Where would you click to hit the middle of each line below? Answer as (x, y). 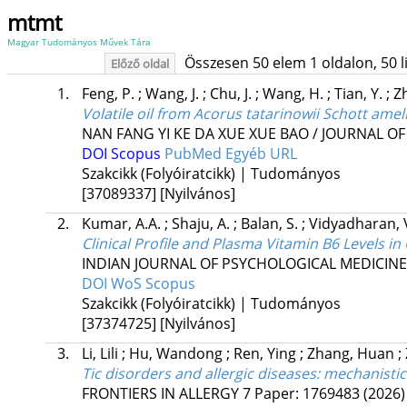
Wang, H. (294, 94)
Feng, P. (109, 94)
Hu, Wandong (177, 354)
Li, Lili (101, 354)
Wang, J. (174, 94)
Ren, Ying (266, 354)
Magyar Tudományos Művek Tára (79, 42)
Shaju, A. (202, 224)
